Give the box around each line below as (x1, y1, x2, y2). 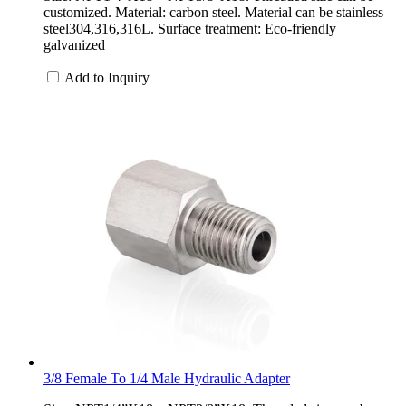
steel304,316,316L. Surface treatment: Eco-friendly (43, 20, 336, 36)
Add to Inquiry (64, 69, 150, 85)
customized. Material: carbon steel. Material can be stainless (43, 4, 383, 20)
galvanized (43, 36, 105, 53)
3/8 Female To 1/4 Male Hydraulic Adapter (43, 370, 290, 386)
